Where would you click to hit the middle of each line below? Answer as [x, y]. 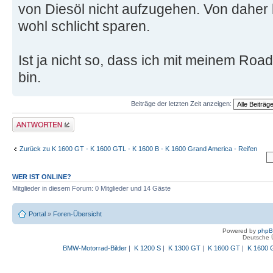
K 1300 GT [184, 248]
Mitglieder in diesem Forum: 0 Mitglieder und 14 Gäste [91, 189]
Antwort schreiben [39, 121]
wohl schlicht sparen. [84, 27]
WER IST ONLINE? [42, 177]
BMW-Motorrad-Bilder [94, 248]
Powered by [240, 230]
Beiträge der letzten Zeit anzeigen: [182, 104]
